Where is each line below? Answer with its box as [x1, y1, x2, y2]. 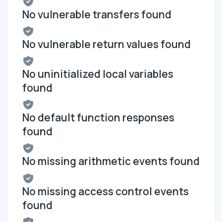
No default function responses [22, 111, 174, 125]
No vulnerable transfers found [22, 7, 171, 21]
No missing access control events [22, 184, 189, 198]
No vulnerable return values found [22, 37, 191, 51]
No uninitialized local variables [22, 67, 173, 81]
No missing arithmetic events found [22, 154, 200, 168]
